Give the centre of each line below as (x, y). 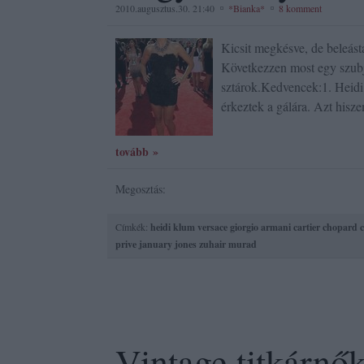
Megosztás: (141, 189)
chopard (340, 227)
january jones (168, 244)
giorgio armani (260, 227)
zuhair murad (228, 244)
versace (212, 227)
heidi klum (173, 227)
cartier (307, 227)
